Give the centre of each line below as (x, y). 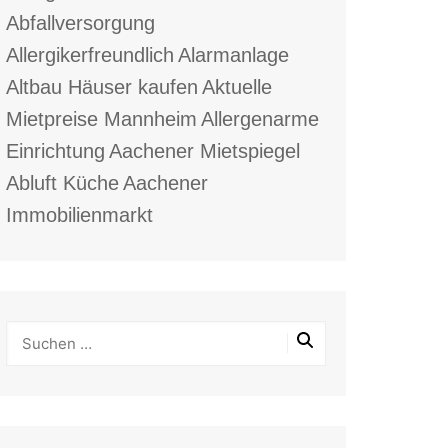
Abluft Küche (62, 182)
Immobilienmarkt (79, 214)
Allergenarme (260, 118)
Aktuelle (237, 86)
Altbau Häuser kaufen (102, 86)
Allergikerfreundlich (90, 54)
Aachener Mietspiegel (204, 150)
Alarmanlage (233, 54)
